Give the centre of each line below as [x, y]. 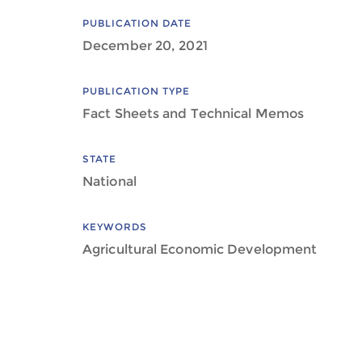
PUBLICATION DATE [137, 23]
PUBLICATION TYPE [136, 91]
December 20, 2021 [145, 46]
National [109, 181]
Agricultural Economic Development [200, 249]
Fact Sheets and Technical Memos [194, 114]
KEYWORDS [115, 227]
